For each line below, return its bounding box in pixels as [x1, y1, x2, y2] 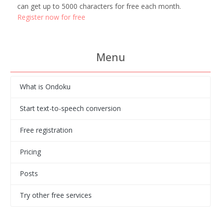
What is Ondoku [19, 82, 71, 92]
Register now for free [17, 12, 85, 22]
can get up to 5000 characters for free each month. [17, 1, 181, 11]
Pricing [19, 147, 41, 157]
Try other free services [19, 190, 92, 200]
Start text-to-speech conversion [19, 104, 121, 113]
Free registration [19, 125, 73, 135]
